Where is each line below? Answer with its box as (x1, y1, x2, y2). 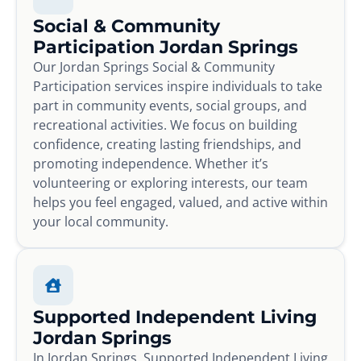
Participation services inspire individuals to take (33, 77, 322, 95)
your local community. (33, 212, 168, 230)
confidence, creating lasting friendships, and (33, 135, 301, 153)
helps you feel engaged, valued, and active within (33, 193, 328, 211)
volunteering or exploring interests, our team (33, 173, 308, 192)
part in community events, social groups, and (33, 96, 307, 114)
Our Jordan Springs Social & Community (33, 57, 275, 76)
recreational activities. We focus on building (33, 115, 297, 134)
